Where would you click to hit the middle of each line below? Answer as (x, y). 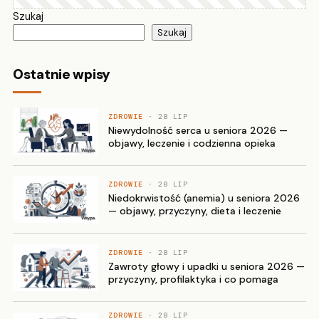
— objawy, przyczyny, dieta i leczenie (195, 211)
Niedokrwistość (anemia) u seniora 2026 (204, 198)
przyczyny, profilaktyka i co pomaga (193, 279)
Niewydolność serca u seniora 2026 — (198, 130)
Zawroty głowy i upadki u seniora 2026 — (206, 267)
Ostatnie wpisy (62, 74)
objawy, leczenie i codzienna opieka (192, 143)
